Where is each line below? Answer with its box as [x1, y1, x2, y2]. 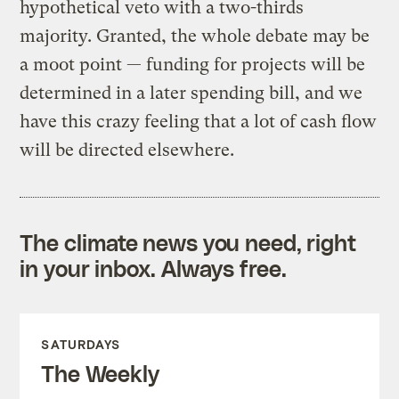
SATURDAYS [41, 336, 121, 352]
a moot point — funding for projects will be [20, 53, 366, 75]
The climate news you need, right [20, 228, 357, 256]
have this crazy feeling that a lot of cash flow [20, 110, 378, 132]
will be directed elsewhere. [20, 139, 235, 160]
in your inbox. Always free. [20, 254, 287, 281]
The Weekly [41, 359, 159, 387]
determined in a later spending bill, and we [20, 82, 363, 103]
